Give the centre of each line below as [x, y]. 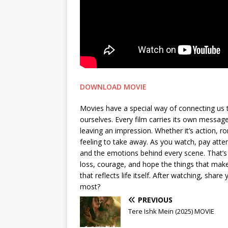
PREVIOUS [155, 199]
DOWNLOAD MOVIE [113, 87]
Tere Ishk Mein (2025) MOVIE [171, 211]
